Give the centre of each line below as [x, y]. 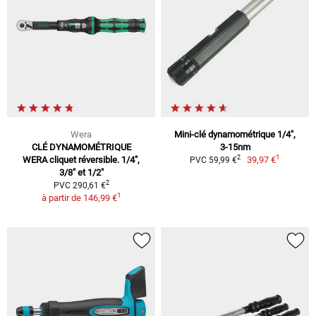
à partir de [62, 197]
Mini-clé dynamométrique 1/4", [235, 134]
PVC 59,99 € [213, 160]
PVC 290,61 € [79, 185]
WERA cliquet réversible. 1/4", [81, 159]
